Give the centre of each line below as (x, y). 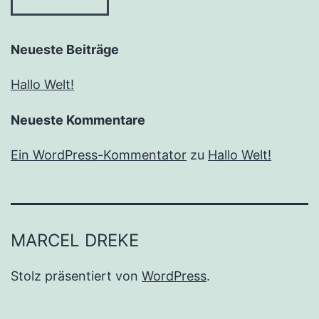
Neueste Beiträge (65, 50)
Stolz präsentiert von (76, 276)
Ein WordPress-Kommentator (99, 155)
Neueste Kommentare (78, 120)
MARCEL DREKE (75, 241)
